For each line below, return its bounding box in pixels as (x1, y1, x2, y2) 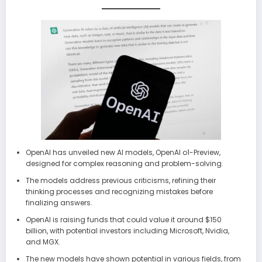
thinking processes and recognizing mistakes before (25, 186, 213, 196)
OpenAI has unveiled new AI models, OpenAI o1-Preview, (25, 147, 220, 157)
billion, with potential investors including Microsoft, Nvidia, (25, 225, 229, 236)
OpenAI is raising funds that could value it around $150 (25, 214, 222, 225)
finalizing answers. (25, 197, 92, 208)
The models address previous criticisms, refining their (25, 175, 216, 185)
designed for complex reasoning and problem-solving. (25, 158, 223, 168)
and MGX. (25, 236, 60, 247)
